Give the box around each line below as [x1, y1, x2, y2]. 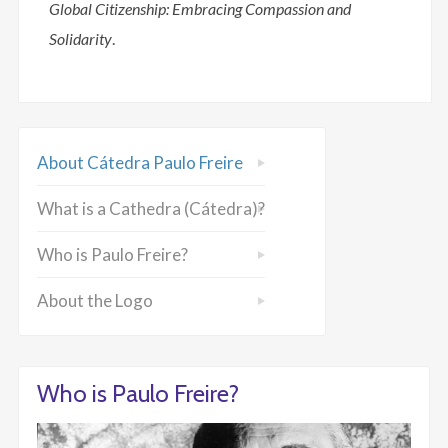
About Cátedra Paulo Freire [37, 152, 243, 174]
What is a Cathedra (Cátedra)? [37, 198, 265, 220]
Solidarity [49, 29, 112, 49]
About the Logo [37, 290, 153, 312]
